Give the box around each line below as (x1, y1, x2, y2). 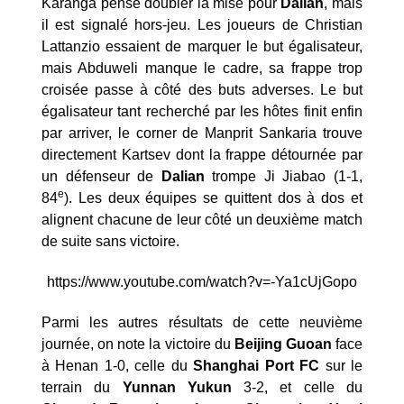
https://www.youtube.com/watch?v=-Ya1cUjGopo (47, 273, 357, 289)
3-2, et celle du (231, 379, 363, 395)
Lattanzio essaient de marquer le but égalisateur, (41, 38, 363, 54)
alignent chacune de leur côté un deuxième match (41, 211, 363, 227)
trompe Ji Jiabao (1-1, (204, 168, 363, 184)
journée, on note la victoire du (41, 335, 234, 352)
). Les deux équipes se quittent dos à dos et (64, 189, 363, 206)
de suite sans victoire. (41, 233, 183, 249)
